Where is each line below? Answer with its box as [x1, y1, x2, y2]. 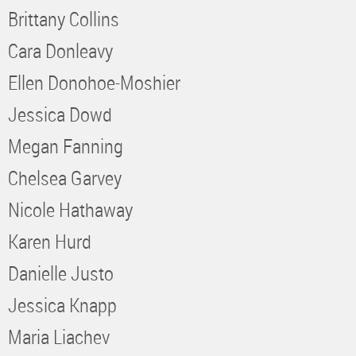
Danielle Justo [8, 259, 114, 286]
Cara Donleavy [8, 37, 113, 64]
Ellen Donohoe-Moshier [8, 68, 180, 95]
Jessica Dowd [8, 100, 112, 127]
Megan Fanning [8, 132, 123, 159]
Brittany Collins [8, 5, 119, 32]
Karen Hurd [8, 227, 91, 254]
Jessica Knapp [8, 291, 117, 318]
